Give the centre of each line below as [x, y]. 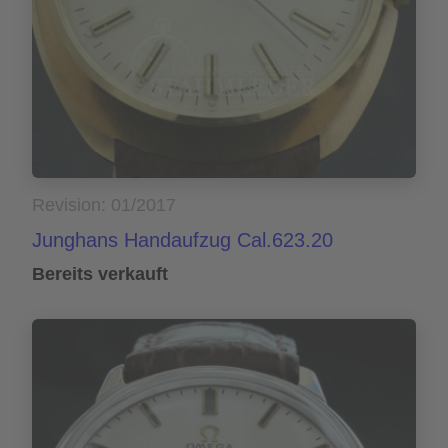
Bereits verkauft [100, 274]
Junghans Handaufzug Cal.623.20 [182, 240]
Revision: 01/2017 [104, 205]
